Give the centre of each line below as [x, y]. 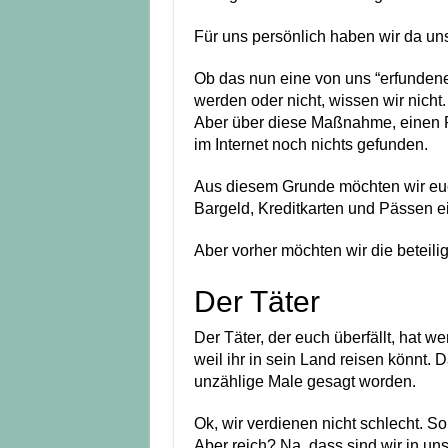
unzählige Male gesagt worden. [304, 382]
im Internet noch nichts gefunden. [310, 145]
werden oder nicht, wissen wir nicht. [319, 101]
